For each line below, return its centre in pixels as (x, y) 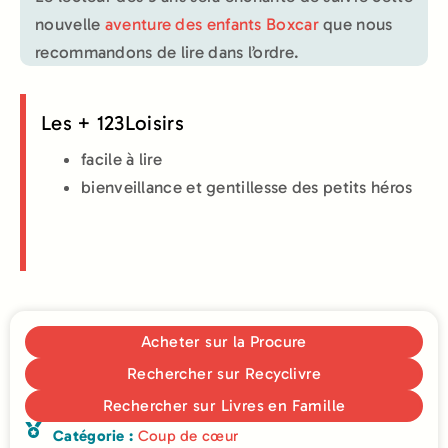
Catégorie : (95, 435)
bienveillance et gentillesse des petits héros (247, 186)
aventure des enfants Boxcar (211, 24)
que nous (355, 24)
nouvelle (70, 24)
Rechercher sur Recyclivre (224, 373)
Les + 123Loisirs (112, 122)
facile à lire (121, 158)
